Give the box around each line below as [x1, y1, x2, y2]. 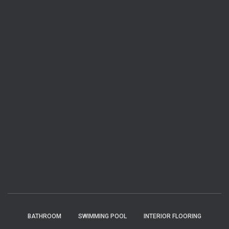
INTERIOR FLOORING [144, 213, 201, 220]
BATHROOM [28, 213, 61, 220]
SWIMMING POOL [78, 213, 127, 220]
